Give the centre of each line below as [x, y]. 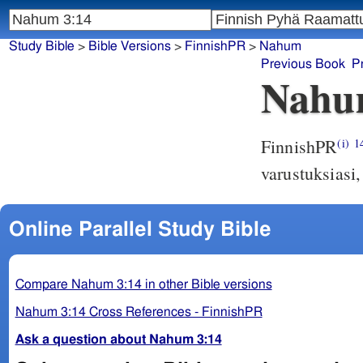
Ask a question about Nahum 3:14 [118, 339]
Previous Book [303, 64]
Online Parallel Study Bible [140, 229]
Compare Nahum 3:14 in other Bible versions [143, 284]
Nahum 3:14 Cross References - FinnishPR [139, 312]
